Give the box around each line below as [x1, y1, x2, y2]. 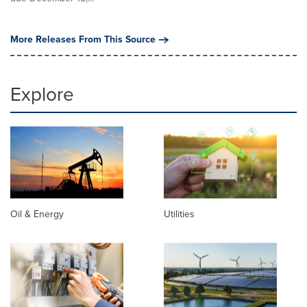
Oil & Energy [10, 207, 64, 222]
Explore [10, 80, 74, 108]
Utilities [164, 207, 195, 222]
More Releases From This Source [10, 32, 156, 47]
